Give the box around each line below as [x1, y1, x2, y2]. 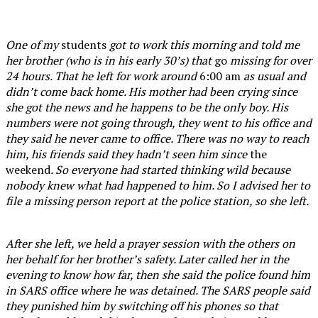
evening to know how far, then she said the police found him [6, 266, 310, 283]
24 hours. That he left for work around [6, 67, 199, 84]
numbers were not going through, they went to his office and [6, 114, 312, 131]
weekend [6, 161, 50, 177]
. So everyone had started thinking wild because [50, 161, 290, 177]
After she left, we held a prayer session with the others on [6, 235, 295, 251]
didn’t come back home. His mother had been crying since [6, 83, 297, 99]
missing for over [227, 52, 312, 68]
